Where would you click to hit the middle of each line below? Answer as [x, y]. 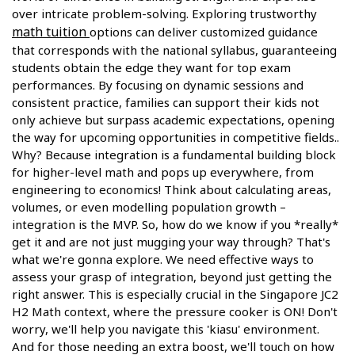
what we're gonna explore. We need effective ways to [163, 260]
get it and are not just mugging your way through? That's [171, 242]
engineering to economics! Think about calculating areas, [172, 190]
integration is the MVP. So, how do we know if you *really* [175, 225]
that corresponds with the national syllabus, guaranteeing [174, 50]
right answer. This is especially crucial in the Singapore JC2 [175, 294]
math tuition [51, 32]
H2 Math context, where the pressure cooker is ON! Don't [175, 312]
